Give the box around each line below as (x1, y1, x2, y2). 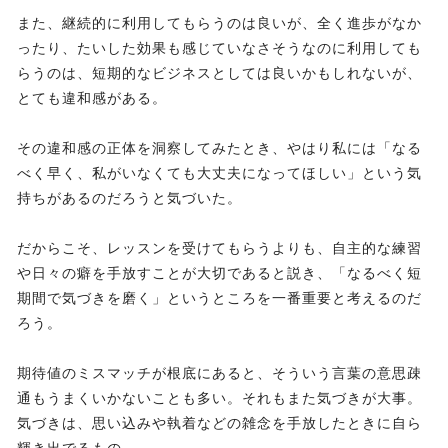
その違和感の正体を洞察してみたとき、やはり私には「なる (17, 140, 422, 157)
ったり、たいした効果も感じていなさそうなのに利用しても (17, 40, 422, 57)
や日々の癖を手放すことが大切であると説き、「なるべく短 (17, 265, 422, 282)
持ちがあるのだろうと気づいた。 (17, 190, 242, 207)
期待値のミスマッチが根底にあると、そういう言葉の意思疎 (17, 365, 422, 382)
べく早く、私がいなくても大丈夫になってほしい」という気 (17, 165, 422, 182)
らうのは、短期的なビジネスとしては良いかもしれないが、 (17, 65, 422, 82)
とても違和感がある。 (17, 90, 167, 107)
